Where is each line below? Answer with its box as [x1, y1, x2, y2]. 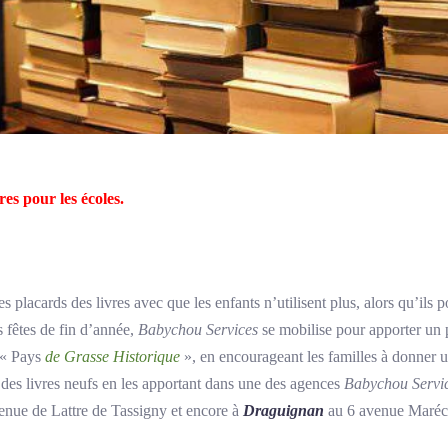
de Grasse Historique [41, 348, 180, 365]
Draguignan [243, 402, 324, 419]
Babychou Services [138, 321, 258, 338]
